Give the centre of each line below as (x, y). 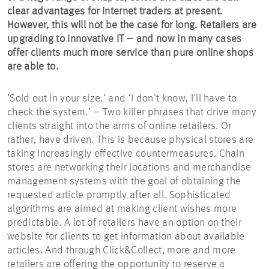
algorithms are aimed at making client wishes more (122, 209)
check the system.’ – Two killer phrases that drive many (132, 113)
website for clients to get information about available (126, 237)
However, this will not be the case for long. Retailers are (132, 26)
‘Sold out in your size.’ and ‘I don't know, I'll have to (122, 99)
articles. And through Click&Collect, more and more (122, 251)
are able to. (34, 67)
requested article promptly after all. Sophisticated (119, 195)
